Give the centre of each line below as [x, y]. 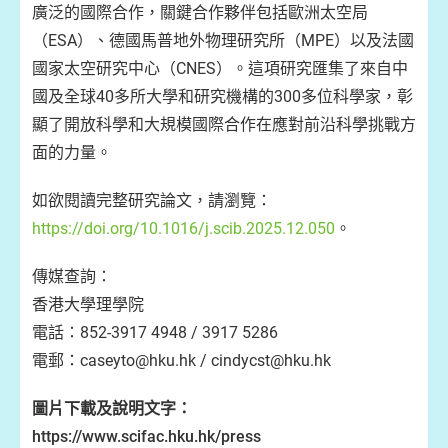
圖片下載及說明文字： [112, 408]
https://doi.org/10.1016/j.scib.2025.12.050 [183, 228]
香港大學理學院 [88, 304]
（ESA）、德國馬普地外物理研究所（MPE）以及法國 [223, 40]
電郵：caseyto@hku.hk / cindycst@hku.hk [181, 360]
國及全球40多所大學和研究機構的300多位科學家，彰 [222, 96]
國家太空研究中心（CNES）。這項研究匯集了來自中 [220, 68]
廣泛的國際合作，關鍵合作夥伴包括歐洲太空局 [200, 12]
